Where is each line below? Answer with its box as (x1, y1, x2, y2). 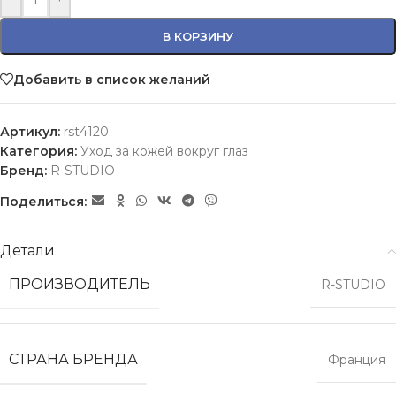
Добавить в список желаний (13, 71, 210, 88)
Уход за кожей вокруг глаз (80, 143, 248, 159)
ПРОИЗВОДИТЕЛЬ (9, 276, 150, 293)
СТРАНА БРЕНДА (9, 351, 138, 368)
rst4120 (64, 124, 109, 140)
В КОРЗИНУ (163, 29, 233, 43)
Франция (328, 352, 385, 368)
